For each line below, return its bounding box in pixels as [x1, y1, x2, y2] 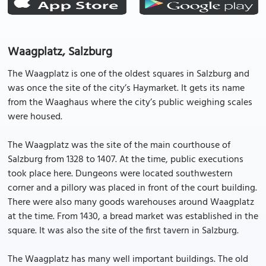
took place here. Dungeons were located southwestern [8, 166, 233, 182]
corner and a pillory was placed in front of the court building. [8, 180, 257, 196]
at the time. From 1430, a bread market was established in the [8, 209, 258, 224]
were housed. [8, 109, 62, 125]
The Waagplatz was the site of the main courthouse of [8, 138, 230, 153]
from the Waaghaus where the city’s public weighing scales [8, 95, 252, 110]
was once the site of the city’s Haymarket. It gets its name [8, 81, 245, 96]
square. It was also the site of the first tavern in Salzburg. [8, 223, 239, 239]
